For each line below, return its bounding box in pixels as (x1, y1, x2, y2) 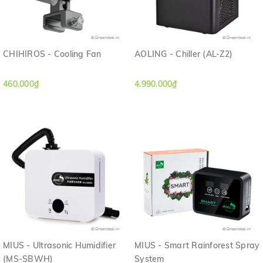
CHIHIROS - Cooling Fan (3, 48, 102, 59)
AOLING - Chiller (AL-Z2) (134, 48, 232, 59)
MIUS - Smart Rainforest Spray (134, 240, 260, 251)
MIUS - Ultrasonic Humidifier (3, 240, 116, 251)
